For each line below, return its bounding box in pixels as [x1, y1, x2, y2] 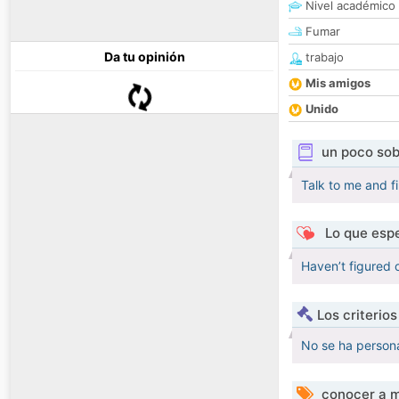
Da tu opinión [103, 49, 185, 65]
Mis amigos [305, 76, 370, 91]
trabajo [302, 50, 344, 65]
